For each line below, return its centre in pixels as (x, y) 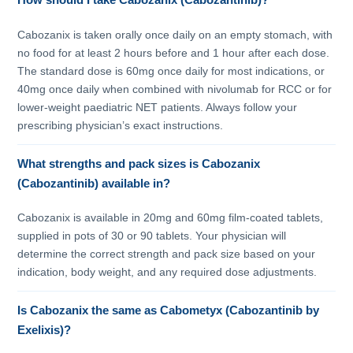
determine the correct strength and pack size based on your (167, 254)
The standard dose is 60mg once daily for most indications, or (171, 71)
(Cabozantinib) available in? (94, 183)
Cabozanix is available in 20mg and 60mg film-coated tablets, (171, 218)
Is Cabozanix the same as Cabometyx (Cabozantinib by (169, 311)
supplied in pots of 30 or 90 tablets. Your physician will (152, 236)
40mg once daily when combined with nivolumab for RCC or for (175, 89)
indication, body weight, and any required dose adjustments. (167, 272)
